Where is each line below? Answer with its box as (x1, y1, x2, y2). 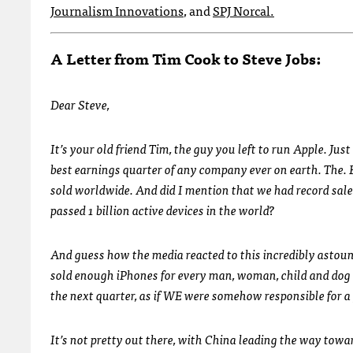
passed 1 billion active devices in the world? (50, 199, 274, 220)
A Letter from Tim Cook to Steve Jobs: (50, 45, 321, 70)
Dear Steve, (50, 93, 110, 114)
